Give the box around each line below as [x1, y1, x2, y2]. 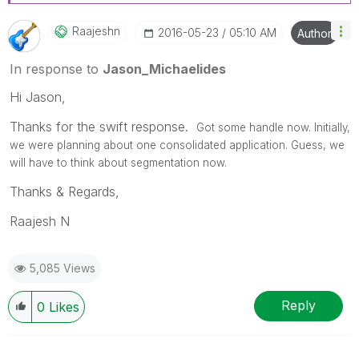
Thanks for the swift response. [10, 118, 196, 135]
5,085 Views [30, 260, 95, 275]
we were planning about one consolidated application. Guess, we [10, 138, 345, 151]
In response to [10, 60, 103, 77]
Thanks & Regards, [10, 183, 119, 200]
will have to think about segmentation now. [10, 155, 227, 169]
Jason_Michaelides [103, 60, 226, 77]
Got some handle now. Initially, [196, 120, 350, 134]
